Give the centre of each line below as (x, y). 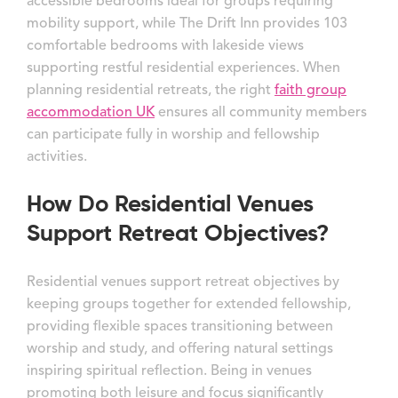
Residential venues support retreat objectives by (183, 282)
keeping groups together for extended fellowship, (189, 304)
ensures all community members (263, 112)
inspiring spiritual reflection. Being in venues (169, 371)
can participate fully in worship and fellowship (173, 135)
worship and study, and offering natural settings (180, 349)
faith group (310, 90)
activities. (57, 157)
